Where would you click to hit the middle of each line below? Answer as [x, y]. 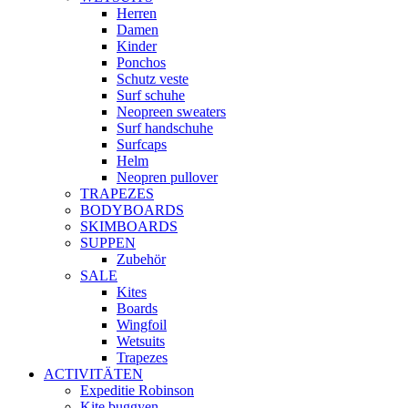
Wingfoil [142, 325]
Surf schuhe [151, 95]
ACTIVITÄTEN [93, 374]
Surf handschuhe [165, 128]
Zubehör [141, 259]
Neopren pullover [167, 177]
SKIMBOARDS [129, 226]
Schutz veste [153, 79]
